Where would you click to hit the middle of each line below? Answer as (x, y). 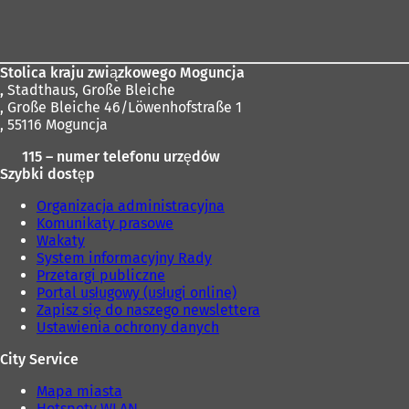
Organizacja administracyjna (131, 206)
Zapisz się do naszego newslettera (148, 310)
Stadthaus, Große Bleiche (89, 90)
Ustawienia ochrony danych (128, 328)
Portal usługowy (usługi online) (136, 293)
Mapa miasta (79, 392)
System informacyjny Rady (124, 258)
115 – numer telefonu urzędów (121, 157)
